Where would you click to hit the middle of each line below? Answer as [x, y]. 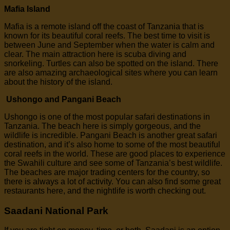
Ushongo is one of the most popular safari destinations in [107, 117]
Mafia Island [27, 9]
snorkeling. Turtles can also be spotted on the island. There [111, 63]
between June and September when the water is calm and [109, 45]
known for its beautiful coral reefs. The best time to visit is [107, 35]
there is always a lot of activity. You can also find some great [112, 181]
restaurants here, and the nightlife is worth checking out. [105, 190]
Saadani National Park [56, 210]
